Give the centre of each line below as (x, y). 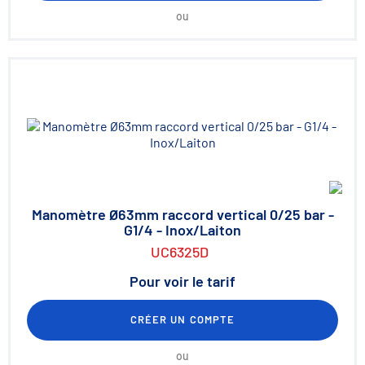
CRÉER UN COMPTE (182, 319)
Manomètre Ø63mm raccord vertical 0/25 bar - (182, 214)
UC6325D (179, 252)
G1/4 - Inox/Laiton (182, 230)
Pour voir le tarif (182, 281)
